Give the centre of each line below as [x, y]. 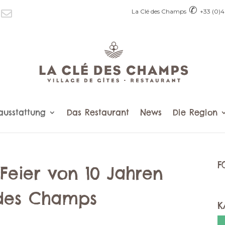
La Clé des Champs [159, 11]
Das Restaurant [98, 113]
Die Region [195, 113]
